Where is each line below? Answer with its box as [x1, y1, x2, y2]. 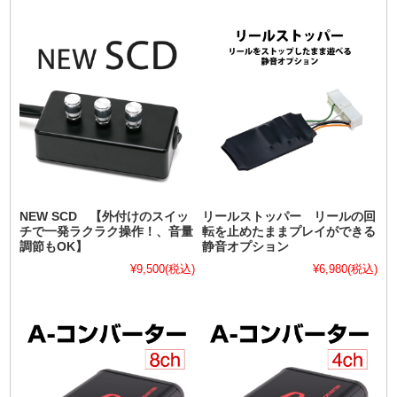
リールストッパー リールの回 [202, 209, 377, 223]
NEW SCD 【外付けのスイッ [19, 209, 190, 223]
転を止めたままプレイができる [202, 224, 377, 238]
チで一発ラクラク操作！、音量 [19, 224, 194, 238]
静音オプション [202, 239, 290, 253]
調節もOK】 [19, 239, 89, 253]
